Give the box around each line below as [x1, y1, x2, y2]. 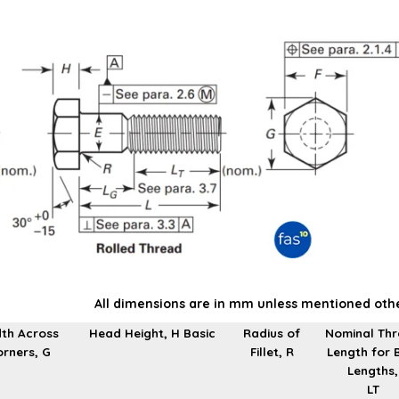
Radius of [243, 325, 300, 340]
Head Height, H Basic [89, 325, 216, 340]
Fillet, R [249, 344, 294, 359]
